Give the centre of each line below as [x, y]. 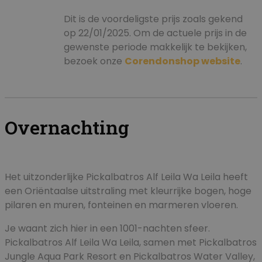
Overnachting [67, 127]
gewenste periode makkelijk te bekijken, [155, 47]
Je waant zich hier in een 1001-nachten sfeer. [107, 229]
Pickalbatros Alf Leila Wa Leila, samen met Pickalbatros [131, 243]
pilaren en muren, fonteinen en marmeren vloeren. [121, 205]
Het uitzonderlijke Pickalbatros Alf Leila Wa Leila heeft [126, 177]
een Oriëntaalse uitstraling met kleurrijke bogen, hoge [128, 191]
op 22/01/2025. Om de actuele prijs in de [155, 33]
